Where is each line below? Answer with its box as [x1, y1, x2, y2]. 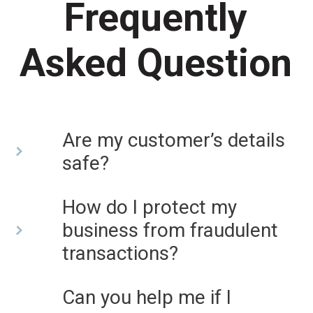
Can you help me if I [61, 285, 231, 309]
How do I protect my [61, 196, 237, 219]
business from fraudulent [61, 219, 278, 242]
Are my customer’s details [61, 129, 285, 152]
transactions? [61, 242, 178, 265]
